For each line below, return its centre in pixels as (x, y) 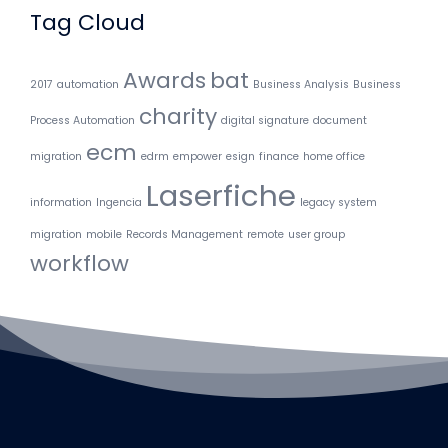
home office (334, 157)
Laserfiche (221, 196)
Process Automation (82, 121)
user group (316, 235)
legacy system (338, 203)
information (61, 203)
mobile (104, 235)
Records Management (184, 235)
